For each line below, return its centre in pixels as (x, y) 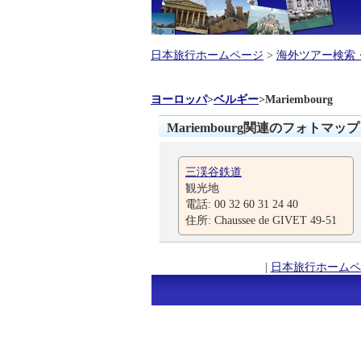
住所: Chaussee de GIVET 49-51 (261, 220)
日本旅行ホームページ (207, 55)
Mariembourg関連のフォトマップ (263, 128)
